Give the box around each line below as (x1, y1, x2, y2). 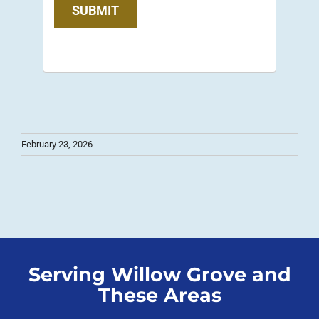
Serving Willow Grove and (28, 262, 291, 286)
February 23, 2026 (21, 139, 93, 150)
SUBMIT (72, 3, 120, 19)
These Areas (98, 283, 221, 307)
